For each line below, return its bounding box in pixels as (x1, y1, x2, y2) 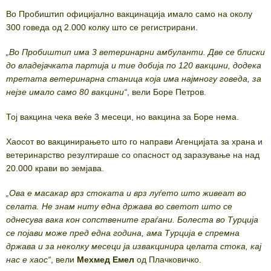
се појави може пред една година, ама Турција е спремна (6, 227, 240, 238)
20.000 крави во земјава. (6, 163, 104, 173)
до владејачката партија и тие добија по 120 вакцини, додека (6, 60, 261, 70)
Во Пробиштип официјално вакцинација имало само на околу (6, 8, 252, 19)
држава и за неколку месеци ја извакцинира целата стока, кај (6, 241, 261, 251)
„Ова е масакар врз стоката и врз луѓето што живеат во (6, 188, 246, 198)
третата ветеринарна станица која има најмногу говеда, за (6, 73, 261, 83)
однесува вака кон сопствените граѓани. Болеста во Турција (6, 214, 258, 224)
